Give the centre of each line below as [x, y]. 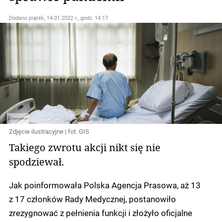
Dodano [19, 18]
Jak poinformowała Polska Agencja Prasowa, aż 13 [105, 185]
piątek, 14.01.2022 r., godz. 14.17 [68, 18]
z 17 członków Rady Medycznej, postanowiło [92, 199]
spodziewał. [36, 162]
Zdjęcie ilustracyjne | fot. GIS [49, 132]
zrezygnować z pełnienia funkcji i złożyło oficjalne [101, 213]
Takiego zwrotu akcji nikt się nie [85, 147]
